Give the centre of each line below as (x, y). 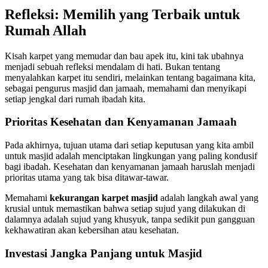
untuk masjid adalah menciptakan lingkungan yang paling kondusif (131, 156)
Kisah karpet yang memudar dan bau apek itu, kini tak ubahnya (124, 56)
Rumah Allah (45, 30)
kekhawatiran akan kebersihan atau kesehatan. (92, 230)
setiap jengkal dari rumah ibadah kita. (75, 99)
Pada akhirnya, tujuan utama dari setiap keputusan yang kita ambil (129, 145)
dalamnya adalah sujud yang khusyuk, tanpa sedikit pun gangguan (130, 219)
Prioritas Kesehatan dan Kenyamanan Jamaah (121, 122)
